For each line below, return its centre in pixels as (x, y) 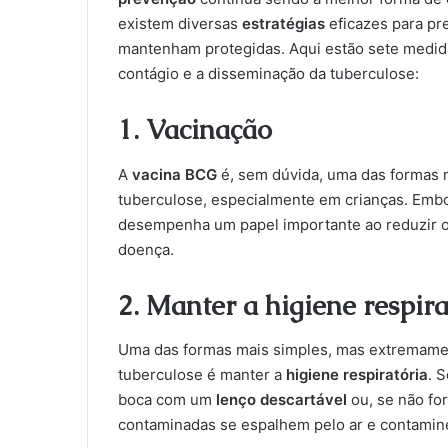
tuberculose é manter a (202, 375)
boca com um (167, 400)
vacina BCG (174, 174)
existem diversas (180, 24)
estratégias (283, 24)
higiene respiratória (357, 375)
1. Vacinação (195, 130)
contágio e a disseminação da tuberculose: (268, 74)
